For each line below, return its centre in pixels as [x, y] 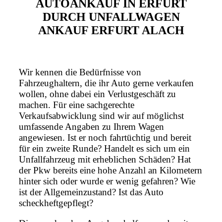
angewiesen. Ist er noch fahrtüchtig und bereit [105, 138]
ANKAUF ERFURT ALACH [111, 30]
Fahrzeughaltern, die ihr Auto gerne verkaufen [106, 83]
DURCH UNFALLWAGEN [111, 17]
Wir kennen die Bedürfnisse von [80, 72]
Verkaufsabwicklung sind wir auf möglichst [101, 116]
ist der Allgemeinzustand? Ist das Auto [91, 192]
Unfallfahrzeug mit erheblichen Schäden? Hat [105, 160]
